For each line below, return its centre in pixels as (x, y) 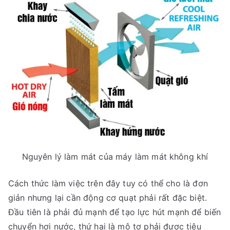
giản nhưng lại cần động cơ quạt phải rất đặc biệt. (108, 198)
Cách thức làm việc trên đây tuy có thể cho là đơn (108, 184)
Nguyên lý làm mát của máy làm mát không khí (115, 157)
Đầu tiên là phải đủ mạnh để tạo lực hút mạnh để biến (115, 212)
